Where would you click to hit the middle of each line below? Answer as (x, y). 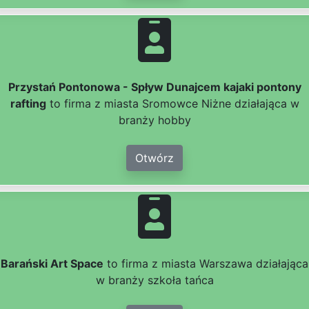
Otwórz (154, 158)
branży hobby (154, 120)
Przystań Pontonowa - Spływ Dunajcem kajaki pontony (154, 87)
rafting (28, 104)
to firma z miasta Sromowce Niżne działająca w (172, 104)
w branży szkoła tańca (154, 280)
